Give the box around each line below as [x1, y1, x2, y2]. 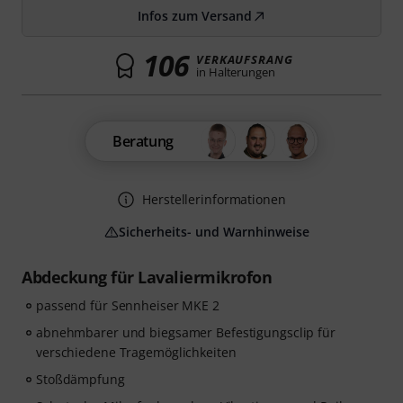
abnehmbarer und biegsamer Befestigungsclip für [36, 324, 336, 341]
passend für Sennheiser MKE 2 [36, 297, 219, 314]
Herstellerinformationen [142, 191, 286, 208]
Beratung [112, 131, 174, 151]
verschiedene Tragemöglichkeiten [36, 344, 237, 361]
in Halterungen [196, 64, 275, 80]
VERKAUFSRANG [196, 51, 293, 67]
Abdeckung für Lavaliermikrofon [22, 266, 272, 288]
